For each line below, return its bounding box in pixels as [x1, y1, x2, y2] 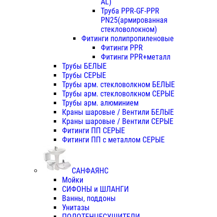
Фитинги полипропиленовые [81, 34, 174, 44]
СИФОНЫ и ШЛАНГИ [62, 185, 129, 194]
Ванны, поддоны [62, 194, 116, 203]
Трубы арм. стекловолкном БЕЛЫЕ [62, 80, 175, 90]
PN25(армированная [101, 15, 168, 25]
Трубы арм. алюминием [62, 98, 139, 108]
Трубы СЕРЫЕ [62, 71, 106, 80]
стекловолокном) [101, 25, 157, 34]
